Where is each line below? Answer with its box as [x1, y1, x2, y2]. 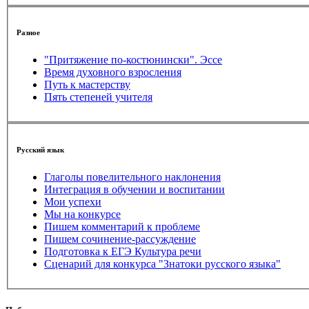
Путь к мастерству [44, 79, 130, 91]
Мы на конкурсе [44, 208, 121, 220]
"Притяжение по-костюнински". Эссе [44, 54, 222, 66]
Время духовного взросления [44, 66, 181, 79]
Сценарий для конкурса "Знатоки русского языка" [44, 257, 281, 270]
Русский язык [17, 145, 64, 154]
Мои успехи [44, 195, 101, 208]
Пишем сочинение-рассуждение [44, 232, 196, 245]
